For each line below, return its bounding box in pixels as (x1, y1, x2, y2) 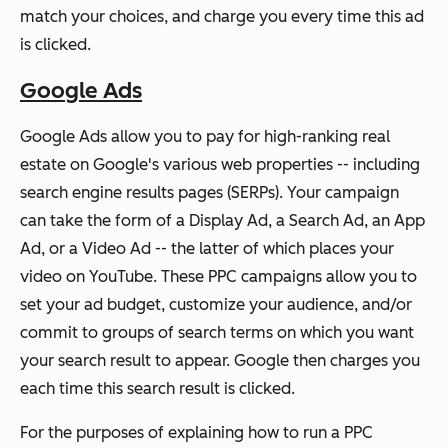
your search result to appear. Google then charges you (20, 350, 420, 370)
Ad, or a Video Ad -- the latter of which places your (20, 238, 394, 258)
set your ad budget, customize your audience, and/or (20, 294, 412, 314)
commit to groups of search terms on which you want (20, 322, 414, 342)
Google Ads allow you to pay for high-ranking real (20, 126, 390, 146)
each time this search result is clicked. (20, 378, 295, 398)
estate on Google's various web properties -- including (20, 154, 420, 174)
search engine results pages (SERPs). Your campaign (20, 182, 399, 202)
